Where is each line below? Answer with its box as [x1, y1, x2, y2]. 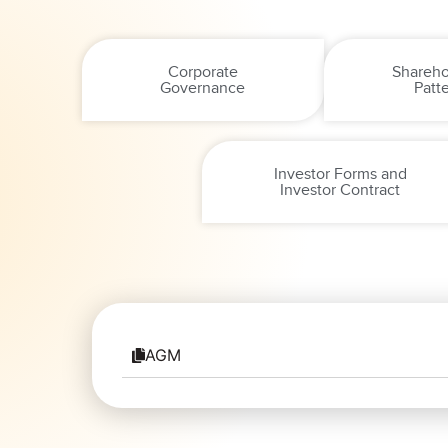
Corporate [167, 62, 238, 83]
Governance [160, 78, 246, 99]
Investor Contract [280, 180, 401, 201]
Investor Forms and [273, 164, 407, 185]
